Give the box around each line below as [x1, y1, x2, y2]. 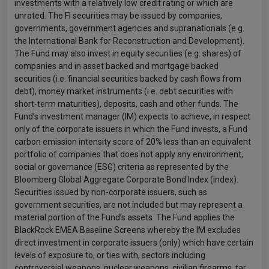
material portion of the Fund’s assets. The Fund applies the [14, 213, 235, 222]
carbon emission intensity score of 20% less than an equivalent [14, 137, 251, 147]
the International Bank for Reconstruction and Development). [14, 36, 244, 46]
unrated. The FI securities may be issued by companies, [14, 11, 222, 20]
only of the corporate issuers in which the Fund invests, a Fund [14, 124, 247, 134]
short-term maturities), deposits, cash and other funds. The [14, 99, 238, 109]
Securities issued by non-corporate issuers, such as [14, 187, 207, 197]
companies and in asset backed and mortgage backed [14, 61, 219, 71]
